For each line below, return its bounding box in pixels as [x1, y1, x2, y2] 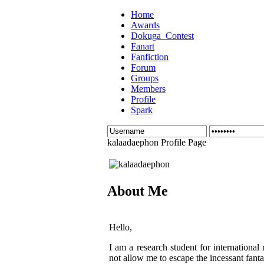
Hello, [109, 222, 132, 232]
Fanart [131, 41, 154, 51]
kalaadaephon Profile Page [107, 137, 206, 147]
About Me [107, 183, 168, 199]
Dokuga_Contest [131, 31, 194, 41]
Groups [131, 73, 159, 83]
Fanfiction [131, 52, 169, 62]
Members [131, 84, 166, 94]
